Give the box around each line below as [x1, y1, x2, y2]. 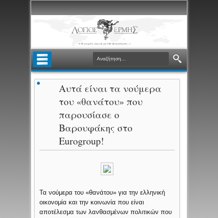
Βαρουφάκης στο [59, 121, 133, 135]
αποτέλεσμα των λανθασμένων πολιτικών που [39, 208, 172, 216]
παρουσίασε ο [59, 108, 120, 122]
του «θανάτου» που [59, 95, 143, 109]
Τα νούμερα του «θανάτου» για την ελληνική [39, 189, 165, 197]
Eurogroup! [59, 134, 105, 148]
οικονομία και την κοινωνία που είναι [39, 199, 145, 206]
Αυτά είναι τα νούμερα [59, 82, 162, 95]
